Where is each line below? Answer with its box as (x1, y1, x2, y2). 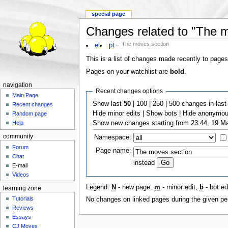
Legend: (85, 184, 111, 191)
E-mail (12, 162, 28, 168)
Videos (12, 171, 30, 178)
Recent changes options (96, 87, 163, 95)
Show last (93, 100, 124, 107)
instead (133, 159, 155, 166)
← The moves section (115, 40, 169, 47)
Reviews (12, 205, 34, 211)
